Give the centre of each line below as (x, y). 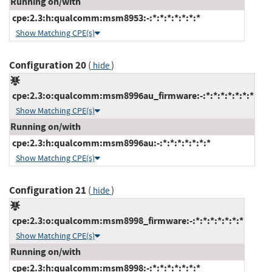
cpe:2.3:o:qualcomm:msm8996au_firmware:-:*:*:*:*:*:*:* (132, 95)
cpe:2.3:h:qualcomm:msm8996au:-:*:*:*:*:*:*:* (110, 143)
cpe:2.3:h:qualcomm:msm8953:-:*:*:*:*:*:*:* (105, 18)
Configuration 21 (48, 190)
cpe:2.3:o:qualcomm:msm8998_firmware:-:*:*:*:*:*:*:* (127, 220)
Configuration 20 (48, 65)
